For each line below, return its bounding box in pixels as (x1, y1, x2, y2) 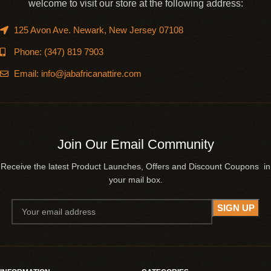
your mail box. (108, 174, 163, 184)
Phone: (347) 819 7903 (13, 47, 103, 57)
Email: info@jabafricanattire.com (13, 68, 142, 79)
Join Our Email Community (57, 136, 214, 152)
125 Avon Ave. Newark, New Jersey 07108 (13, 25, 183, 35)
